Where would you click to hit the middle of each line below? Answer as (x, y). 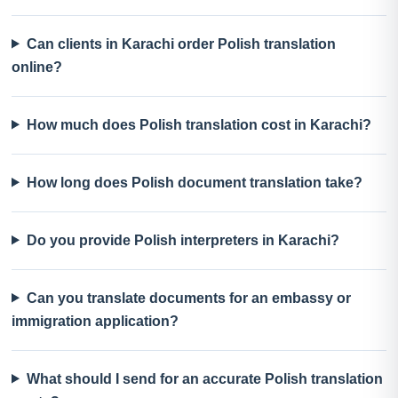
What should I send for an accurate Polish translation (204, 378)
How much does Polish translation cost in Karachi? (199, 124)
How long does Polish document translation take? (194, 182)
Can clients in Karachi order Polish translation (181, 44)
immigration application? (95, 321)
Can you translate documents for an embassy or (188, 298)
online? (37, 67)
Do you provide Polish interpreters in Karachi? (183, 240)
